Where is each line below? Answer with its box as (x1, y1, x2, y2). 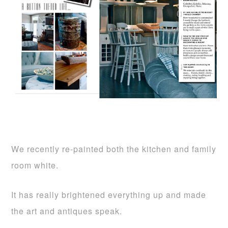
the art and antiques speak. (11, 205, 123, 217)
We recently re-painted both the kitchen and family (11, 143, 217, 155)
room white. (11, 159, 59, 172)
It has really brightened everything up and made (11, 189, 207, 201)
